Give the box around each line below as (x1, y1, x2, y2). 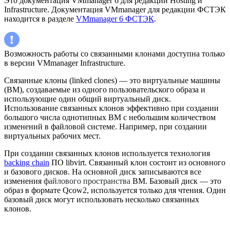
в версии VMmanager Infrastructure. (4, 59, 125, 68)
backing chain (4, 158, 49, 167)
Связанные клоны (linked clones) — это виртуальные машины (4, 76, 220, 85)
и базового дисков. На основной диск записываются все (4, 167, 201, 177)
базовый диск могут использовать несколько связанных (4, 195, 199, 204)
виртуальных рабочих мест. (4, 131, 101, 141)
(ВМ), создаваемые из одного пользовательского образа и (4, 85, 205, 94)
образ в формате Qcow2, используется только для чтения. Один (4, 186, 226, 195)
